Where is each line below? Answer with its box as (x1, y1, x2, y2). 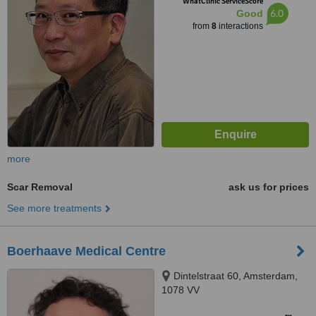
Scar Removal (7, 181, 73, 193)
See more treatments (7, 202, 102, 214)
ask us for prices (229, 181, 309, 193)
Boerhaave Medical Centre (7, 244, 166, 258)
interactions (216, 21, 263, 31)
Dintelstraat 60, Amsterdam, (174, 270, 298, 281)
